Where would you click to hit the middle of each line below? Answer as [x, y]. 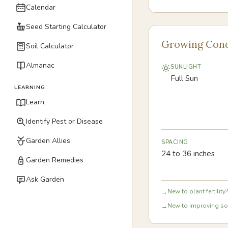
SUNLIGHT [186, 67]
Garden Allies [48, 141]
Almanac [40, 65]
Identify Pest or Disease [64, 121]
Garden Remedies [55, 160]
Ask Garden [45, 179]
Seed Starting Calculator [66, 27]
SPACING [175, 142]
